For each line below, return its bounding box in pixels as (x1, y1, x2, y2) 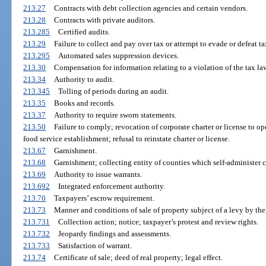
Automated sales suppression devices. (58, 51, 179, 61)
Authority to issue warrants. (53, 170, 142, 179)
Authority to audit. (53, 75, 114, 84)
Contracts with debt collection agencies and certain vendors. (53, 4, 248, 13)
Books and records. (53, 99, 115, 108)
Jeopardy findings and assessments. (58, 229, 171, 239)
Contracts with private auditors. (53, 15, 155, 25)
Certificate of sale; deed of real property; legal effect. (53, 253, 223, 262)
